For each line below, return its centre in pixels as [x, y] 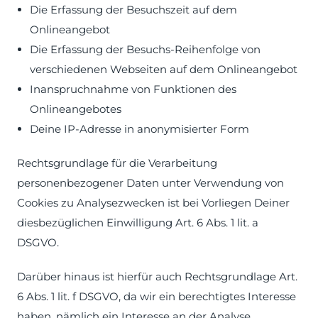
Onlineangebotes [76, 109]
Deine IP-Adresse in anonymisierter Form [139, 129]
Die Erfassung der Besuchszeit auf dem [133, 10]
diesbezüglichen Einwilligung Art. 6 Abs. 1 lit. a [138, 223]
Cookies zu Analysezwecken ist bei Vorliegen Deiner [153, 203]
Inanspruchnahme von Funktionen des [133, 89]
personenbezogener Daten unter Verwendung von [150, 183]
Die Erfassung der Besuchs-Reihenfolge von [145, 49]
